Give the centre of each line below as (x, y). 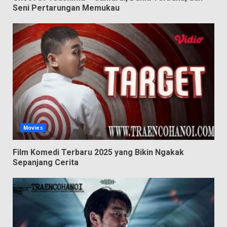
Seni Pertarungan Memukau (66, 8)
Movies (33, 128)
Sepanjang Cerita (46, 163)
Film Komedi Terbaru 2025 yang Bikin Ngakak (98, 153)
